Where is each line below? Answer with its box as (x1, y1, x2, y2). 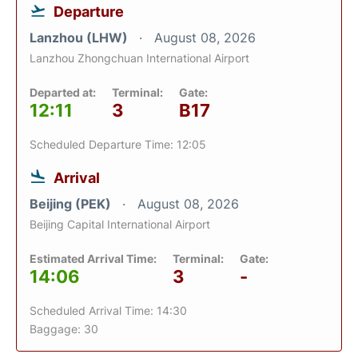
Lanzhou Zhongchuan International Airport (30, 51, 249, 65)
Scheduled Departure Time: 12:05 (30, 137, 206, 151)
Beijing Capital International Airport (30, 217, 210, 231)
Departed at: (30, 86, 96, 99)
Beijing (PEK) (30, 196, 114, 212)
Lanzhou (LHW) (30, 30, 131, 46)
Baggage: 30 (30, 322, 98, 336)
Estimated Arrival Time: (30, 252, 157, 265)
